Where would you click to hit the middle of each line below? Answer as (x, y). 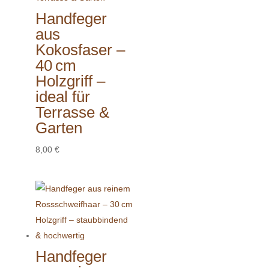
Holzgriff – (70, 81)
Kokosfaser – (80, 50)
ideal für (62, 96)
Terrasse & (72, 112)
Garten (59, 128)
